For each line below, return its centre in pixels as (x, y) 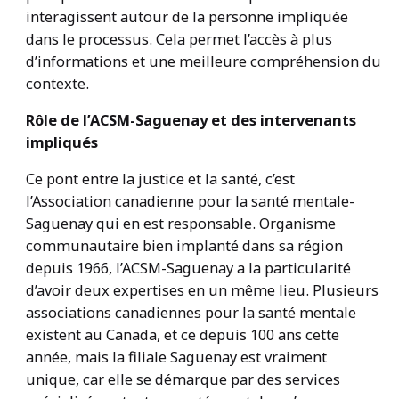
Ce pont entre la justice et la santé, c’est (160, 179)
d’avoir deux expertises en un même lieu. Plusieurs (202, 290)
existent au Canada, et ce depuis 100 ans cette (182, 335)
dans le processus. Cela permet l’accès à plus (179, 38)
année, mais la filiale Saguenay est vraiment (176, 357)
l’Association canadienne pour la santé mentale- (190, 201)
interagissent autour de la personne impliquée (187, 16)
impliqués (61, 142)
